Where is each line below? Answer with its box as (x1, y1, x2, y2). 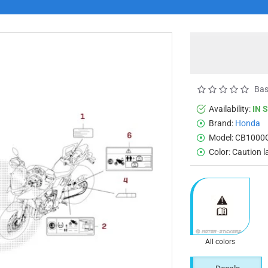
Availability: (209, 103, 251, 114)
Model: (209, 132, 233, 142)
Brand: (209, 118, 233, 128)
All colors (205, 237, 235, 246)
